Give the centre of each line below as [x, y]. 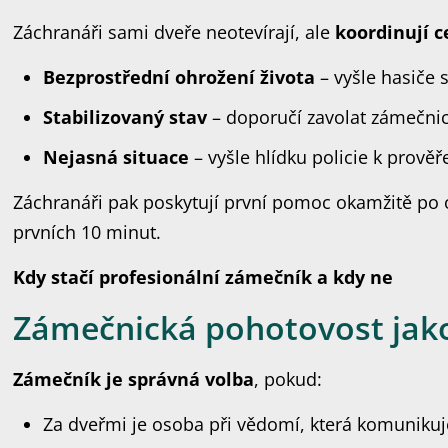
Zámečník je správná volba [134, 379]
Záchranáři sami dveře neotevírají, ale [174, 32]
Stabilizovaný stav [125, 117]
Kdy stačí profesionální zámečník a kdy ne [203, 277]
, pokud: [288, 379]
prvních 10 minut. [87, 232]
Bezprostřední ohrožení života [179, 77]
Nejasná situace [116, 157]
